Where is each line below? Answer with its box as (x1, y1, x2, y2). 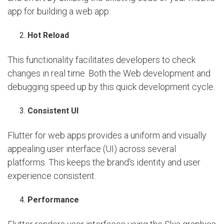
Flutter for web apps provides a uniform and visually (7, 130, 206, 141)
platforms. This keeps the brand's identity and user (7, 157, 200, 168)
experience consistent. (7, 170, 96, 181)
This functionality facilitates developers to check (7, 54, 195, 65)
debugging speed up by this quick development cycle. (7, 81, 215, 92)
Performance (27, 195, 79, 205)
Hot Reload (27, 30, 69, 40)
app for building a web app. (7, 6, 110, 17)
